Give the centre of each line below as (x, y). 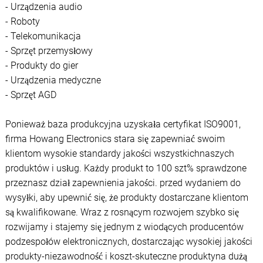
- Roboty (23, 22)
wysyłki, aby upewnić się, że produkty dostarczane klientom (127, 198)
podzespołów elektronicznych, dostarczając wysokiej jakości (129, 242)
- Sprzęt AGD (31, 95)
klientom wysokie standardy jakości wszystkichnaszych (119, 154)
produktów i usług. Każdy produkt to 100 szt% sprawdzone (126, 168)
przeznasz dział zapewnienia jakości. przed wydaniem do (123, 183)
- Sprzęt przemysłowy (49, 51)
